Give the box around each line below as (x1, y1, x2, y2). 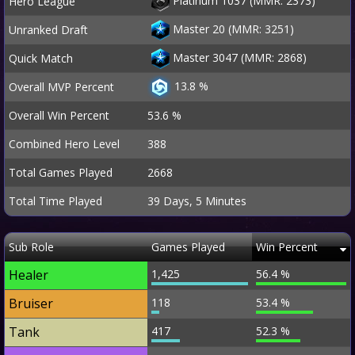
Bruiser (9, 295, 53, 312)
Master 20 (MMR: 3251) (173, 21, 294, 36)
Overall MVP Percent (9, 79, 114, 94)
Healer (9, 266, 48, 284)
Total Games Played (9, 165, 113, 180)
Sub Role (9, 239, 54, 254)
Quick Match (9, 51, 73, 66)
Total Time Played (9, 193, 102, 208)
